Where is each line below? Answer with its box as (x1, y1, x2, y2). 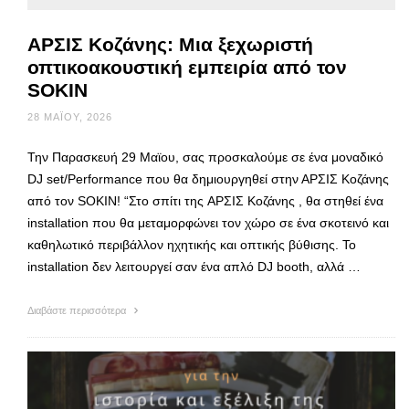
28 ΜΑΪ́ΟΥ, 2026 (27, 111, 112, 123)
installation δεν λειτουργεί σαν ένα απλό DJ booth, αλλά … (27, 259, 361, 275)
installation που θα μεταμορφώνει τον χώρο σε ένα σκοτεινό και (27, 215, 389, 231)
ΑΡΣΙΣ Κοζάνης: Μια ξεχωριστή (27, 34, 313, 56)
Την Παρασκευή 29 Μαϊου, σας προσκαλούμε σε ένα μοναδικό (27, 150, 383, 165)
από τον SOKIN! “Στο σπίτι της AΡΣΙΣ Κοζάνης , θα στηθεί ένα (27, 194, 383, 209)
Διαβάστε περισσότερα (27, 305, 129, 317)
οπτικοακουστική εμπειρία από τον (27, 57, 347, 79)
